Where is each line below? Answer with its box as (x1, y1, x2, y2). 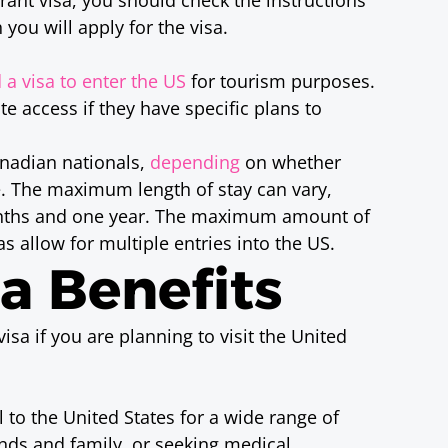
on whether (240, 148, 342, 174)
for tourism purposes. (186, 67, 376, 93)
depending (150, 148, 241, 174)
